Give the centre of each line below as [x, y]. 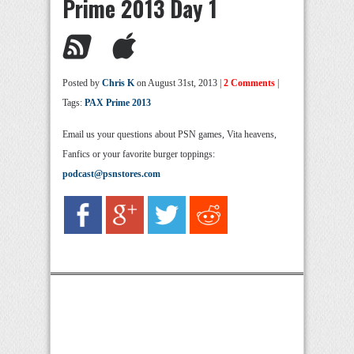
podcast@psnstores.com [111, 174]
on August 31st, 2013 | [179, 83]
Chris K [118, 83]
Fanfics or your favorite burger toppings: [139, 154]
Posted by [82, 83]
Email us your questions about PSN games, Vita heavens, [169, 134]
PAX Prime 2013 [118, 103]
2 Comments [249, 83]
